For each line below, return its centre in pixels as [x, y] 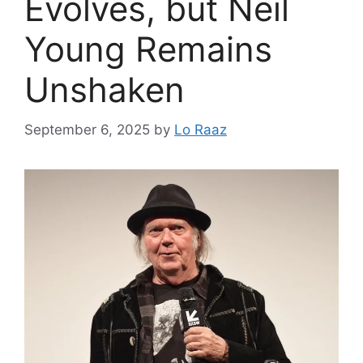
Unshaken [105, 90]
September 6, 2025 [87, 129]
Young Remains [148, 49]
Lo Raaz [201, 129]
